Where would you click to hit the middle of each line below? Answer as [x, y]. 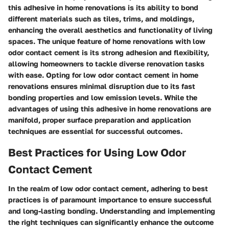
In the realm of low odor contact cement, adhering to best [108, 189]
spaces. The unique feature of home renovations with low [107, 41]
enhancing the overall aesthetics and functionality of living [110, 30]
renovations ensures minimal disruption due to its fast [102, 86]
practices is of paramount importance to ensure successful [110, 200]
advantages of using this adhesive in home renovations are [110, 108]
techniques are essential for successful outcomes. [95, 131]
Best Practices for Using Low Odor [97, 152]
